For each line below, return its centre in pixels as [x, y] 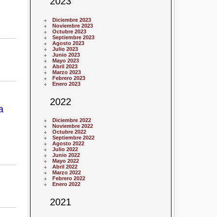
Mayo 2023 [66, 60]
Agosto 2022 [69, 143]
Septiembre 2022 [74, 137]
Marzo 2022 [67, 172]
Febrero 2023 [69, 78]
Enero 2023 [67, 84]
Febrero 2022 [69, 178]
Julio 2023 [65, 49]
